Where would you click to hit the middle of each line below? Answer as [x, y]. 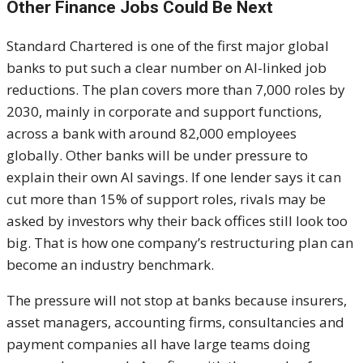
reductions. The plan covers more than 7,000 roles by [176, 90]
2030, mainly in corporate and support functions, [164, 112]
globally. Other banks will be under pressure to [157, 156]
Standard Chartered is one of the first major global [168, 46]
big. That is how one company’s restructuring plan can [180, 243]
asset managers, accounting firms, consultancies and [175, 322]
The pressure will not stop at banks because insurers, [177, 301]
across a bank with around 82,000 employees [152, 134]
